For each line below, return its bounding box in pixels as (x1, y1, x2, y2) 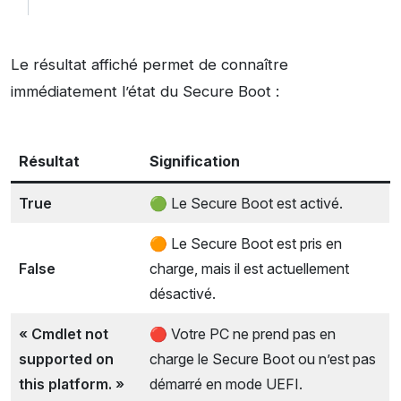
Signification (149, 151, 240, 170)
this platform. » (19, 374, 124, 393)
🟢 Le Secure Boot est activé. (149, 193, 343, 212)
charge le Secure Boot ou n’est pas (149, 349, 376, 368)
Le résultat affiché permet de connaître (11, 55, 288, 73)
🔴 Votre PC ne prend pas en (149, 324, 336, 343)
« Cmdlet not (19, 324, 108, 343)
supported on (19, 349, 114, 368)
